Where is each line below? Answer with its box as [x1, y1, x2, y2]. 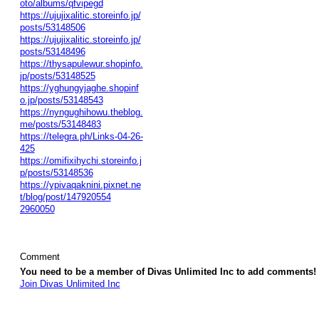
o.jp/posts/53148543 [19, 94, 103, 105]
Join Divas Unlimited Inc [19, 278, 120, 290]
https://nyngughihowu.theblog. [19, 106, 143, 117]
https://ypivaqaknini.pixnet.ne [19, 179, 141, 190]
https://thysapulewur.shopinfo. [19, 58, 143, 69]
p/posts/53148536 [19, 167, 93, 178]
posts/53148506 [19, 21, 85, 33]
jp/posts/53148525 [19, 70, 95, 81]
